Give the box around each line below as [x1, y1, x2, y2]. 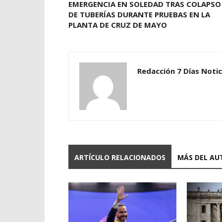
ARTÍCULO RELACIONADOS [74, 153, 166, 162]
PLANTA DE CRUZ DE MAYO [68, 20, 167, 30]
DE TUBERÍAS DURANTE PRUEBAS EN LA [68, 9, 210, 19]
